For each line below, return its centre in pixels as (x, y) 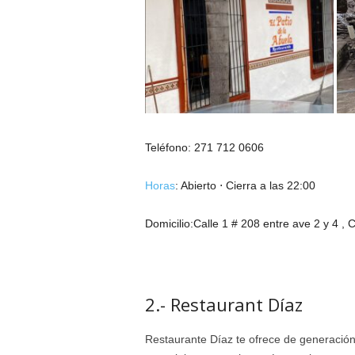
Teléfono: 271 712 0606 (204, 147)
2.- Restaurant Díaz (223, 304)
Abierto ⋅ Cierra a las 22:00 (248, 185)
